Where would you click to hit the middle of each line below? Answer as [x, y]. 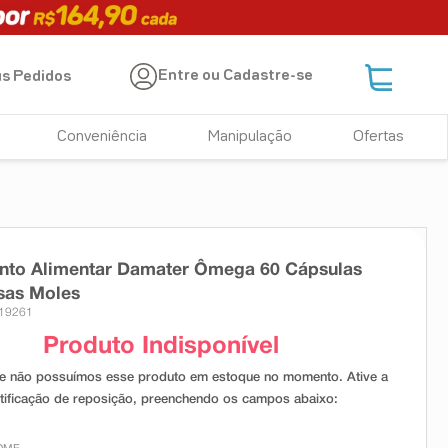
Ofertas [378, 137]
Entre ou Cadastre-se [236, 76]
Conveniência [102, 137]
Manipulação [250, 137]
